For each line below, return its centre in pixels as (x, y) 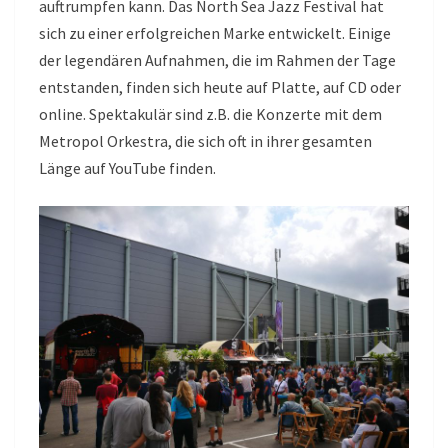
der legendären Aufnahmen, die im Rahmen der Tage (217, 59)
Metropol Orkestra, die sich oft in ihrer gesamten (205, 140)
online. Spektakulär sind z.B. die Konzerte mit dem (210, 113)
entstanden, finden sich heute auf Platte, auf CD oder (220, 86)
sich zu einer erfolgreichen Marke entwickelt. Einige (215, 32)
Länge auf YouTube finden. (129, 167)
